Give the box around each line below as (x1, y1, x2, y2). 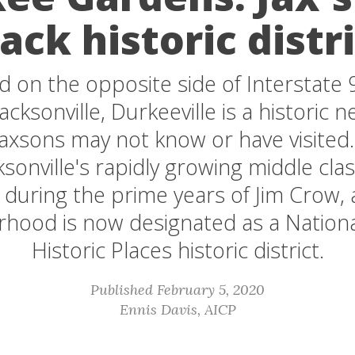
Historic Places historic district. (31, 235, 324, 265)
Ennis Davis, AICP (119, 300, 236, 319)
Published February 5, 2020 (90, 281, 265, 299)
